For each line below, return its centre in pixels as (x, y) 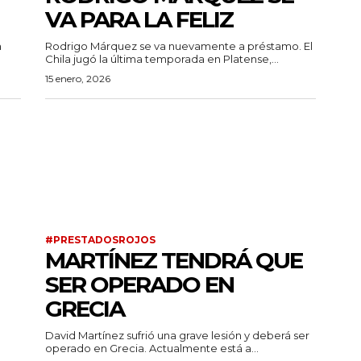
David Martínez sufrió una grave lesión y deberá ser (177, 336)
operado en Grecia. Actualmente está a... (204, 349)
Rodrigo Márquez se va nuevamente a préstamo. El (174, 46)
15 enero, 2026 (78, 79)
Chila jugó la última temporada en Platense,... (162, 59)
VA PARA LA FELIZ (139, 20)
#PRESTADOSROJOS (100, 240)
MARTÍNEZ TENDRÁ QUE (174, 261)
